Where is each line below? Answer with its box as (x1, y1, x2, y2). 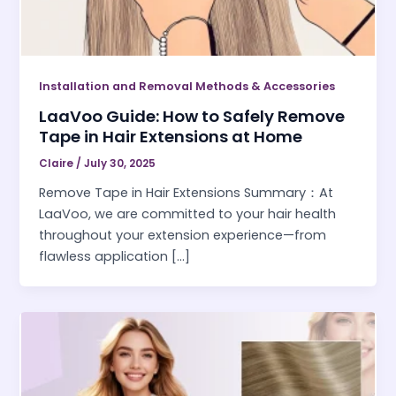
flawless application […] (39, 247, 191, 266)
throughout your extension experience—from (39, 226, 327, 245)
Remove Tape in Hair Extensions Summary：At (39, 184, 334, 202)
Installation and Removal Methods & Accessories (39, 78, 336, 94)
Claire (39, 156, 77, 171)
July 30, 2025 (84, 156, 156, 171)
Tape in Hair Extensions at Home (39, 126, 303, 148)
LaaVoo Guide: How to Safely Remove (39, 105, 346, 128)
